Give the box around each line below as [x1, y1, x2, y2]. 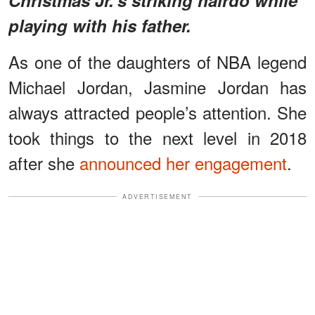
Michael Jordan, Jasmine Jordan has [8, 74, 307, 99]
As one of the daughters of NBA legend [8, 49, 307, 74]
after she [8, 150, 79, 175]
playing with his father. [8, 13, 191, 37]
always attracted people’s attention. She [8, 99, 307, 124]
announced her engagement [79, 150, 287, 175]
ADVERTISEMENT [122, 191, 193, 201]
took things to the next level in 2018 [8, 124, 307, 150]
